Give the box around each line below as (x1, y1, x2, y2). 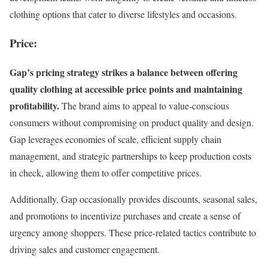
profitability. (10, 99, 59, 113)
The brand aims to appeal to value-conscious (59, 99, 229, 112)
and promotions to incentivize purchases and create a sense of (10, 209, 240, 223)
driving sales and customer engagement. (10, 243, 160, 256)
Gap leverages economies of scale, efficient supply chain (10, 133, 221, 146)
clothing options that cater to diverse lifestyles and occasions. (10, 7, 237, 20)
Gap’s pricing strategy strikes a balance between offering (10, 65, 237, 80)
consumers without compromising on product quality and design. (10, 116, 254, 129)
